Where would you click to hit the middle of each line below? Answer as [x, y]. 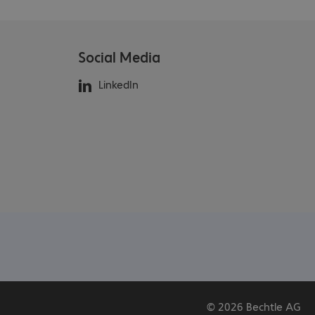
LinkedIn [118, 84]
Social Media [119, 56]
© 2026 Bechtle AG [254, 306]
